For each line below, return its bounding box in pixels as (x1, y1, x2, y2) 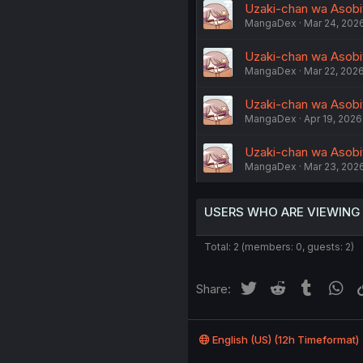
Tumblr (316, 278, 355, 294)
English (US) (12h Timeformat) (209, 333, 359, 346)
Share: (195, 280, 231, 297)
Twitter (258, 278, 297, 294)
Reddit (287, 278, 324, 294)
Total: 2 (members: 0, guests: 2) (203, 240, 354, 253)
